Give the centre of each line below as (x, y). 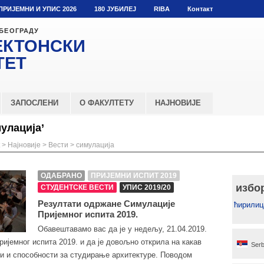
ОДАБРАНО (61, 176)
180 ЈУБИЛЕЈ (115, 9)
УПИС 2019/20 (147, 187)
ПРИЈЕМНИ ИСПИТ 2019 (134, 176)
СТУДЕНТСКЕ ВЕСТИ (77, 187)
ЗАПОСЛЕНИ (34, 103)
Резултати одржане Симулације (106, 204)
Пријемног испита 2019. (88, 214)
